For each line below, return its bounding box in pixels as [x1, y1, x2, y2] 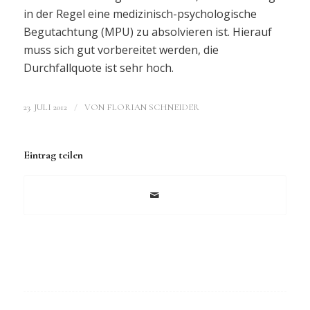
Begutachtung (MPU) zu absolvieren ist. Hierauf [23, 24, 272, 39]
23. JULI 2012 [23, 102, 67, 113]
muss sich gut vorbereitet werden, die [23, 42, 219, 57]
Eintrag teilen [23, 148, 83, 163]
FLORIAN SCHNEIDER [106, 102, 199, 113]
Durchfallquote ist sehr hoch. [23, 60, 174, 75]
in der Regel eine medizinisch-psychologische [23, 6, 257, 21]
